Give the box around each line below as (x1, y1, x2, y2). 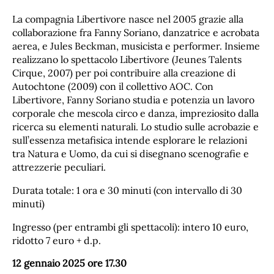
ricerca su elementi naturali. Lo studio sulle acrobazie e (12, 120, 259, 133)
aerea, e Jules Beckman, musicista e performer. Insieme (12, 39, 260, 52)
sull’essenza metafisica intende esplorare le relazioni (12, 133, 247, 146)
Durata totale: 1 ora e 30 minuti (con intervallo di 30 (12, 183, 242, 196)
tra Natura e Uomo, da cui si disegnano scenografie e (12, 147, 249, 160)
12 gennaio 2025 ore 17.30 (12, 257, 127, 270)
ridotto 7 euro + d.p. (12, 234, 101, 246)
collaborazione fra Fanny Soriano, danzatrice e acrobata (12, 26, 259, 39)
